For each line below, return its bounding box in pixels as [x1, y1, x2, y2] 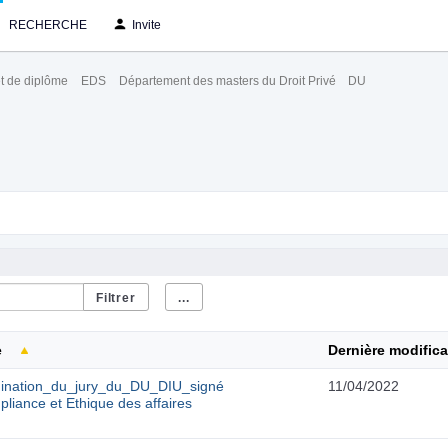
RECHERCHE [8, 18, 87, 32]
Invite [131, 18, 161, 32]
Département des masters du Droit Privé [118, 75, 336, 88]
